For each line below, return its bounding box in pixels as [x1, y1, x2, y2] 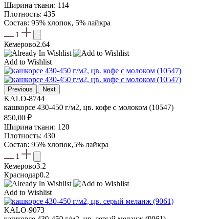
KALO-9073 [4, 206, 44, 215]
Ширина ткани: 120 [4, 123, 69, 131]
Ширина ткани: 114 [4, 1, 69, 10]
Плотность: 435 [4, 10, 55, 19]
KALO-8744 [4, 94, 44, 103]
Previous [8, 86, 33, 93]
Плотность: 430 [4, 131, 55, 140]
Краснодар [4, 171, 40, 179]
